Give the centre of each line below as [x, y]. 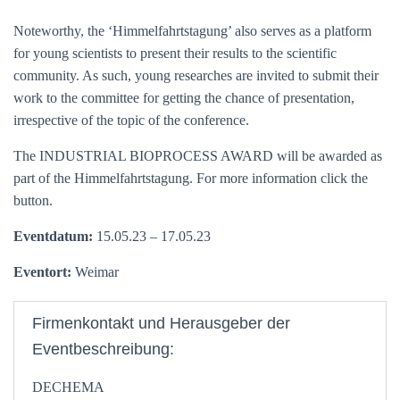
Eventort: [42, 272]
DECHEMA [68, 387]
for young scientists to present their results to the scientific [175, 53]
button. [35, 200]
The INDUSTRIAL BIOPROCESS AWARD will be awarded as [198, 156]
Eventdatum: [53, 236]
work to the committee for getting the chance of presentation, [184, 98]
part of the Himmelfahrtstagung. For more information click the [191, 178]
